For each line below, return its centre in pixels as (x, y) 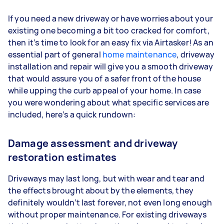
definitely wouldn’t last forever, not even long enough (110, 202)
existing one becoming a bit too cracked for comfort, (109, 30)
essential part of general (55, 54)
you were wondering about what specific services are (109, 102)
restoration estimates (62, 157)
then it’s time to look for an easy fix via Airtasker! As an (111, 42)
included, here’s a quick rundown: (72, 114)
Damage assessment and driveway (93, 143)
